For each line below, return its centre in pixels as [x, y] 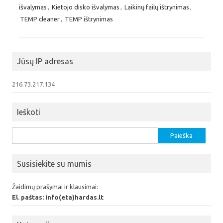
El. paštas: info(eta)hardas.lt [58, 197]
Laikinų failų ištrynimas [157, 7]
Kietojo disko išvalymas [86, 7]
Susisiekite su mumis [54, 164]
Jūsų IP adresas [45, 61]
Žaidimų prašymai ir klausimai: [55, 186]
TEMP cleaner [40, 19]
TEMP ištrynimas [89, 19]
